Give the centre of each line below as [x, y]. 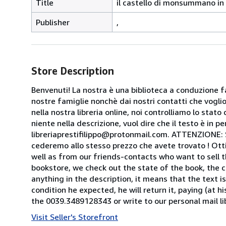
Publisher [53, 22]
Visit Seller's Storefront [75, 217]
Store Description [73, 71]
